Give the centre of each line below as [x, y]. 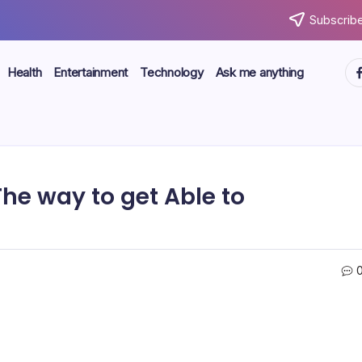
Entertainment [90, 72]
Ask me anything [259, 72]
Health [24, 72]
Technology [172, 72]
